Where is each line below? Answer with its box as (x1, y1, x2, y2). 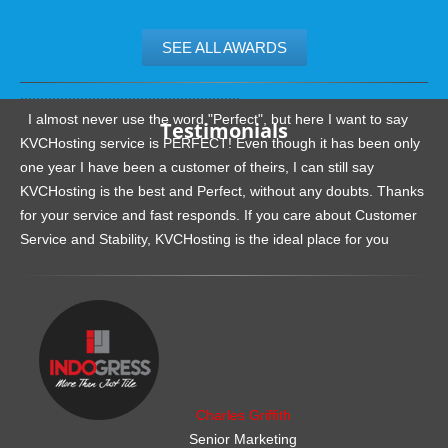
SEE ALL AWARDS (161, 38, 287, 56)
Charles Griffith (195, 406, 291, 423)
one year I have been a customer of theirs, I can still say (20, 158, 374, 175)
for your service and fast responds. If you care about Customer (20, 206, 417, 223)
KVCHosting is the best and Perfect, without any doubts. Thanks (20, 182, 424, 199)
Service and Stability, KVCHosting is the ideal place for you (20, 230, 393, 247)
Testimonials (160, 116, 288, 144)
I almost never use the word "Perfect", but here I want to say (20, 110, 408, 127)
